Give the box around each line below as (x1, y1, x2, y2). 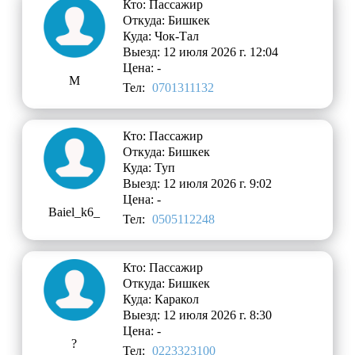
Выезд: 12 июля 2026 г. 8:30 (123, 307, 273, 322)
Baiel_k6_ (48, 204, 101, 219)
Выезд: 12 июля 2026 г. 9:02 (123, 176, 273, 190)
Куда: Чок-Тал (123, 29, 200, 43)
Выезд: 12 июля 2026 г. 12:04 (123, 44, 279, 59)
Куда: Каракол (123, 292, 200, 306)
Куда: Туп (123, 160, 176, 174)
